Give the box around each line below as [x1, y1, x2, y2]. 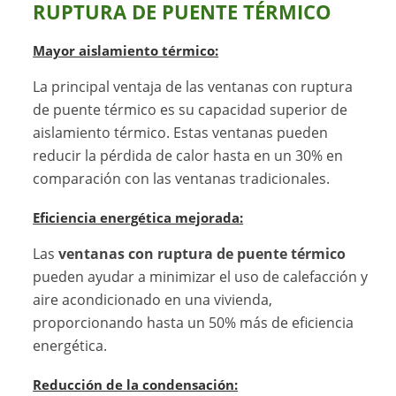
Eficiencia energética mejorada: [33, 209, 244, 227]
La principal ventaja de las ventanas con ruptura [33, 77, 354, 97]
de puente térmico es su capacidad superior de [33, 100, 348, 120]
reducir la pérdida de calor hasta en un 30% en [33, 146, 344, 166]
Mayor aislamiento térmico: [33, 42, 219, 60]
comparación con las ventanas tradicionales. [33, 169, 331, 189]
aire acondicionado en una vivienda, [33, 290, 273, 310]
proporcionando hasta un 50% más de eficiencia [33, 313, 354, 333]
